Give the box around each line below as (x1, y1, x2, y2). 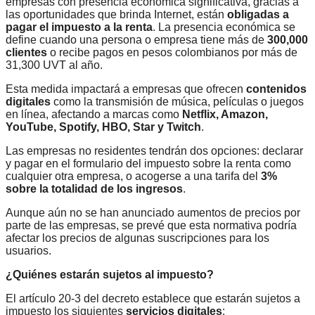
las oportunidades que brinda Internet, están (6, 8, 227, 21)
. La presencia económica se (153, 21, 295, 34)
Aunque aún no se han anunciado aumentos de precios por (6, 207, 300, 219)
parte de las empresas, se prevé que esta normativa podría (6, 219, 297, 232)
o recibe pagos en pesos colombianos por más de (47, 46, 297, 59)
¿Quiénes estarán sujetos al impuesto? (6, 269, 214, 281)
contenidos (246, 83, 307, 96)
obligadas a (227, 8, 289, 21)
